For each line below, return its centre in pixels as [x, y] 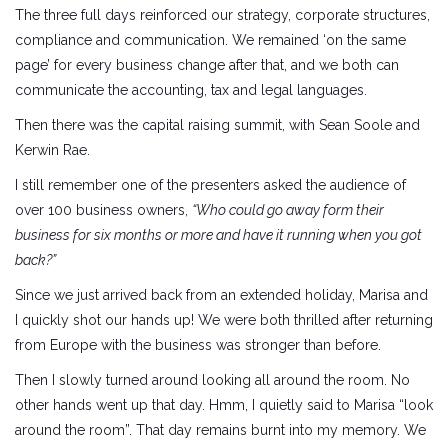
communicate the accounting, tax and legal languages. [191, 89]
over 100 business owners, [103, 209]
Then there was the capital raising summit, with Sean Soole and [217, 124]
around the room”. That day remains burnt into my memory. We [220, 429]
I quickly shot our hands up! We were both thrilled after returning [224, 319]
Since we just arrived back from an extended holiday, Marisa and [221, 294]
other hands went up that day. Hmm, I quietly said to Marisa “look [224, 404]
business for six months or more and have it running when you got [218, 234]
